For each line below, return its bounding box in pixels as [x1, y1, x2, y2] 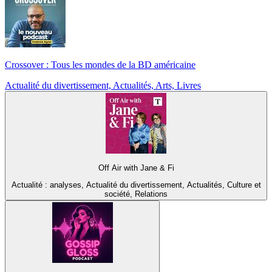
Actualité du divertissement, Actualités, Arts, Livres [5, 80, 201, 90]
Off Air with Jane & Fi [98, 163, 174, 173]
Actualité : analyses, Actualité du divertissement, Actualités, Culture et [11, 180, 261, 190]
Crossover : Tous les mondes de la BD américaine [5, 59, 195, 70]
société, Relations [104, 189, 168, 199]
